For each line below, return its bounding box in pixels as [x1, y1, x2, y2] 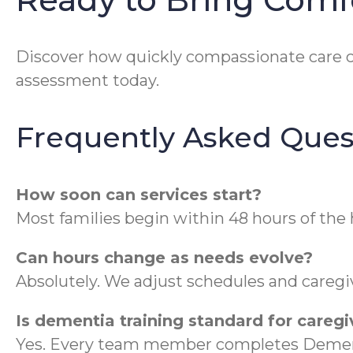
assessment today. [16, 70, 159, 90]
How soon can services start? [16, 184, 262, 204]
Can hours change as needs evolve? [16, 247, 313, 267]
